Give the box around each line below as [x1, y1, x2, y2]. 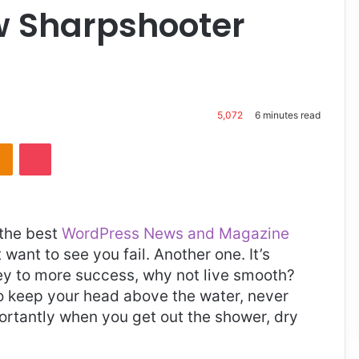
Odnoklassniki [12, 135, 81, 149]
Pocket [50, 135, 85, 149]
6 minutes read [252, 108, 321, 121]
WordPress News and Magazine [62, 224, 289, 243]
